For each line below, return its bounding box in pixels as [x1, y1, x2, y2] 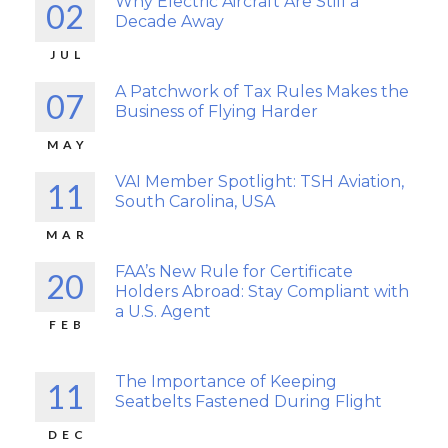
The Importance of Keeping [115, 372, 337, 391]
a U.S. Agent [115, 302, 211, 321]
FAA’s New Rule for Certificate [115, 262, 353, 281]
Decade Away [115, 12, 224, 31]
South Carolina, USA [115, 192, 275, 211]
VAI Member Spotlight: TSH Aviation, [115, 172, 404, 191]
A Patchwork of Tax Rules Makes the [115, 82, 409, 101]
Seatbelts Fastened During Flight [115, 392, 382, 411]
